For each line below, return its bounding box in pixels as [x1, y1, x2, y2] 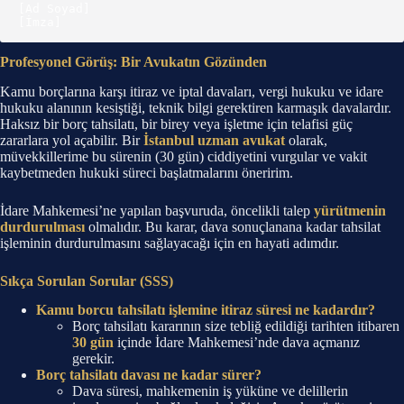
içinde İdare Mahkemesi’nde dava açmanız [114, 335, 360, 351]
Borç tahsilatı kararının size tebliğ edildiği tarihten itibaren [72, 318, 399, 335]
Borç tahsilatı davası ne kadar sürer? [36, 367, 262, 383]
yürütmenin [314, 202, 386, 218]
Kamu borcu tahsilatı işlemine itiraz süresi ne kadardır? [36, 302, 375, 318]
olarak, [285, 132, 327, 148]
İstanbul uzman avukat [143, 132, 285, 148]
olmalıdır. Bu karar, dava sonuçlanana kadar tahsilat [85, 218, 381, 234]
